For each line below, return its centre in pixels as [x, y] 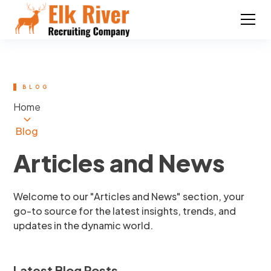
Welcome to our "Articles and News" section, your [129, 196]
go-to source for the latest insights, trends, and [125, 211]
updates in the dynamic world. [83, 225]
